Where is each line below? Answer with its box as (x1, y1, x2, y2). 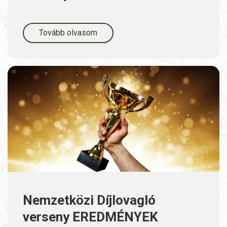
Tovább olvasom (39, 28, 97, 38)
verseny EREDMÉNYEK (23, 209, 158, 225)
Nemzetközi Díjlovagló (23, 193, 156, 208)
